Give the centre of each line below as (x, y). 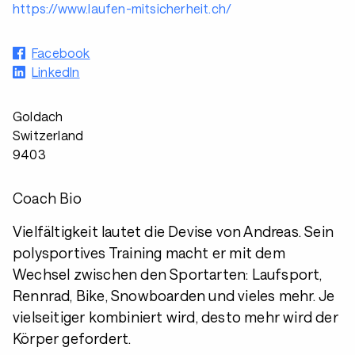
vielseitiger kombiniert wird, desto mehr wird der (176, 317)
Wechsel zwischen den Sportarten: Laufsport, (168, 274)
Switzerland (48, 135)
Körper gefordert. (72, 338)
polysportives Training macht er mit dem (149, 253)
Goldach (38, 116)
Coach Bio (47, 198)
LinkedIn (56, 72)
